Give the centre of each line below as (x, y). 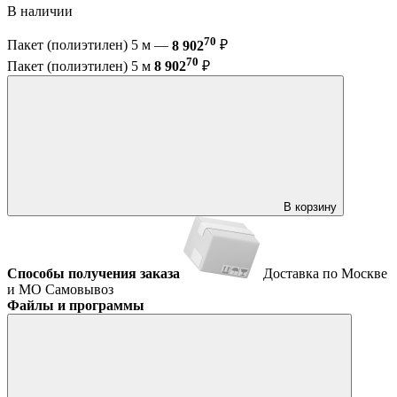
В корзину (310, 206)
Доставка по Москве (325, 273)
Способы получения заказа (93, 273)
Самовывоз (79, 289)
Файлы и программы (76, 305)
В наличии (42, 12)
